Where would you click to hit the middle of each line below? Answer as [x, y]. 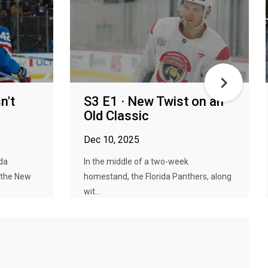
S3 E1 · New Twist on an [154, 101]
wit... [92, 191]
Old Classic [116, 116]
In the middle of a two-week [136, 162]
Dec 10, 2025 [112, 140]
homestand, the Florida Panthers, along [158, 176]
